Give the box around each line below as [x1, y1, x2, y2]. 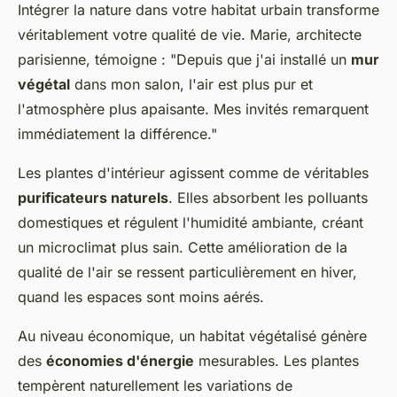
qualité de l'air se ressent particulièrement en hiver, [18, 262, 357, 281]
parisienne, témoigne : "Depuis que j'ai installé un [18, 50, 351, 68]
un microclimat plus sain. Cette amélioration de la [18, 237, 347, 256]
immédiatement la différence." [18, 124, 217, 143]
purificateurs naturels [18, 188, 168, 206]
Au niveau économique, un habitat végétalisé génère [18, 326, 367, 345]
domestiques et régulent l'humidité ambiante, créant [18, 213, 363, 231]
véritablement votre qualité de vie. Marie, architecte [18, 25, 362, 43]
